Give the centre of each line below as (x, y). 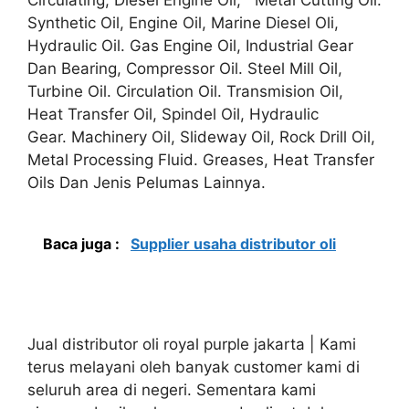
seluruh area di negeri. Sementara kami (172, 389)
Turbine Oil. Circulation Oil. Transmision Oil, (185, 91)
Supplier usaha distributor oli (233, 244)
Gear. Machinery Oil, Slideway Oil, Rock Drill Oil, (201, 136)
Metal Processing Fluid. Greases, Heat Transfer (201, 159)
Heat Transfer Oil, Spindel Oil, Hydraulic (173, 114)
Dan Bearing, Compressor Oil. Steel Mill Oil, (185, 68)
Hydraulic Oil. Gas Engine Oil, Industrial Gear (190, 45)
